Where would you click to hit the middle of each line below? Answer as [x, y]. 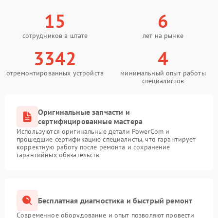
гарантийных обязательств [58, 155]
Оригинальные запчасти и [84, 112]
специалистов [163, 81]
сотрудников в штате [55, 36]
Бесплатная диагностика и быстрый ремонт [115, 200]
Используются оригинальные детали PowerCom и [93, 131]
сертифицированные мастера [91, 121]
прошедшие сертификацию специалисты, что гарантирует [106, 139]
